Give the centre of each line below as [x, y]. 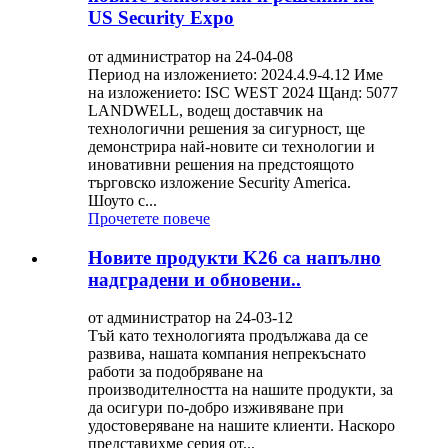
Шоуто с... [122, 200]
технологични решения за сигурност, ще [226, 128]
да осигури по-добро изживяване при [216, 408]
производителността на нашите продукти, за [240, 390]
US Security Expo [161, 18]
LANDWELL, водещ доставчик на [205, 110]
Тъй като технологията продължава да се [228, 336]
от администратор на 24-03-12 [190, 318]
